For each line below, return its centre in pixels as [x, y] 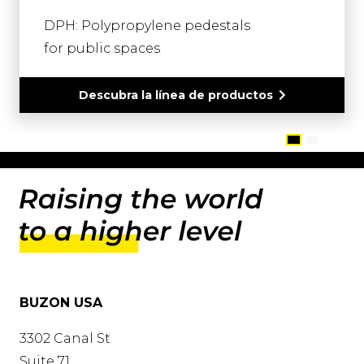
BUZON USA [61, 303]
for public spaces [102, 48]
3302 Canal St [65, 339]
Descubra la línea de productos [175, 95]
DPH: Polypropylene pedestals [147, 25]
